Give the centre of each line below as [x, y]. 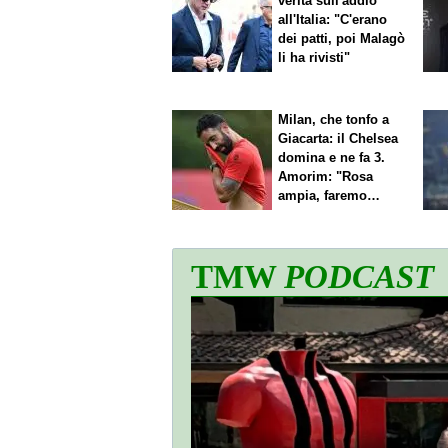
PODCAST [359, 277]
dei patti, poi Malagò [342, 38]
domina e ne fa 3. [332, 158]
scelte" [299, 215]
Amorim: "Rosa [326, 177]
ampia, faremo [323, 196]
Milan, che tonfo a [334, 120]
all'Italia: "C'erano [333, 19]
